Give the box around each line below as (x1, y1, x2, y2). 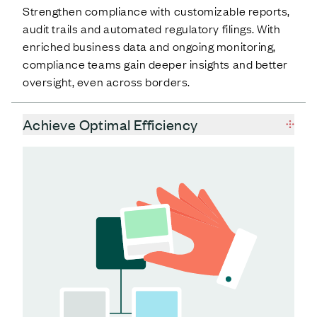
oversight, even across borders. (23, 74, 190, 90)
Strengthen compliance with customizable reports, (23, 3, 290, 19)
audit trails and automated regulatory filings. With (23, 21, 281, 37)
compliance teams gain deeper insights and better (23, 56, 288, 72)
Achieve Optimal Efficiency (23, 115, 198, 134)
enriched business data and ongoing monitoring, (23, 38, 276, 54)
